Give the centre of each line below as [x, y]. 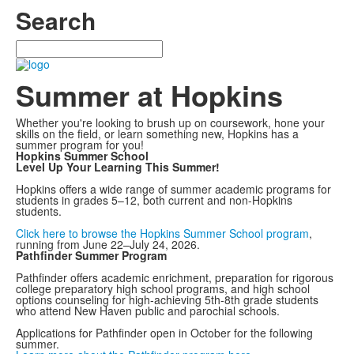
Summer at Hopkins [149, 95]
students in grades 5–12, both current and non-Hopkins [154, 200]
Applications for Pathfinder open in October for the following [164, 333]
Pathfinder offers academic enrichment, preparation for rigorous [175, 278]
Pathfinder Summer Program [91, 256]
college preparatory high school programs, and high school [163, 289]
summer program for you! [80, 145]
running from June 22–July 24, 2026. [108, 245]
